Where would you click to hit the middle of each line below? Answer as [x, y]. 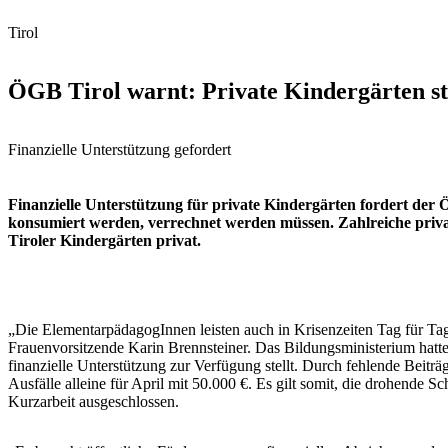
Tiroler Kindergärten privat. [106, 241]
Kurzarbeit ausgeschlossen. [93, 402]
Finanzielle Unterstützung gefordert [119, 149]
